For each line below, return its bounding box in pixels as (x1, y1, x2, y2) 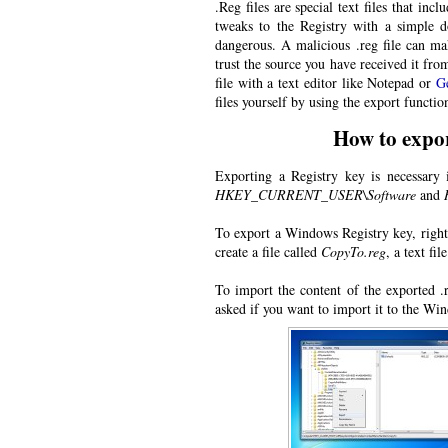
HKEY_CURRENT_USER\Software (215, 185, 416, 205)
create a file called (215, 242, 321, 262)
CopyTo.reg (321, 242, 386, 262)
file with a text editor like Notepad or (215, 73, 436, 93)
